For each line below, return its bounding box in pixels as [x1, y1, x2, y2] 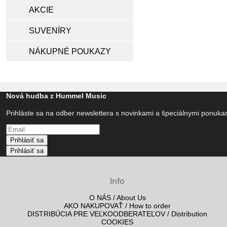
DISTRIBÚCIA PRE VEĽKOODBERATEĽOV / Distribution [27, 210, 208, 218]
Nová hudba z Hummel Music [6, 91, 106, 100]
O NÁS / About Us [89, 194, 146, 202]
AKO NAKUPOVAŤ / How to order [64, 202, 171, 210]
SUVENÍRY [29, 26, 71, 35]
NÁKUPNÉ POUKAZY [29, 47, 111, 56]
